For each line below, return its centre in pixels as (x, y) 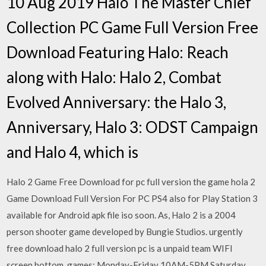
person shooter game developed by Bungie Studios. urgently (125, 232)
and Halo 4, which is (74, 152)
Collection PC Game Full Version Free (133, 27)
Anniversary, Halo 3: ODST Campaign (133, 127)
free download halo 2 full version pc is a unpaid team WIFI (120, 248)
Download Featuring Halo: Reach (118, 52)
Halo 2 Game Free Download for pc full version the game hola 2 (131, 182)
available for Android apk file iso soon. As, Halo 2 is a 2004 (121, 215)
